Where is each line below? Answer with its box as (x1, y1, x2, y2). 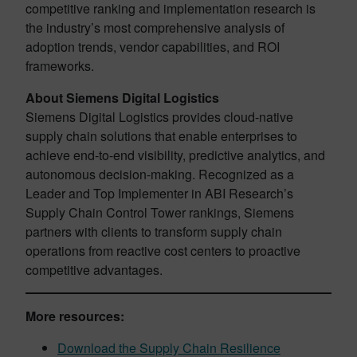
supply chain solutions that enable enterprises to (25, 127, 297, 146)
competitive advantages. (25, 261, 163, 280)
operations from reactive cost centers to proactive (25, 241, 300, 261)
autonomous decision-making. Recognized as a (25, 165, 294, 184)
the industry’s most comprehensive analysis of (25, 18, 284, 37)
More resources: (25, 307, 124, 326)
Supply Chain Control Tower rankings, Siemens (25, 203, 294, 222)
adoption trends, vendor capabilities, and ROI (25, 37, 280, 57)
